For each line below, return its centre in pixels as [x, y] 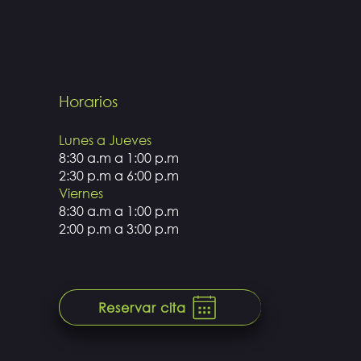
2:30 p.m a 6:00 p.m [118, 175]
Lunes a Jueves [105, 140]
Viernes [81, 193]
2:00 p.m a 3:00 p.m [118, 228]
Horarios [88, 101]
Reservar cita [142, 307]
